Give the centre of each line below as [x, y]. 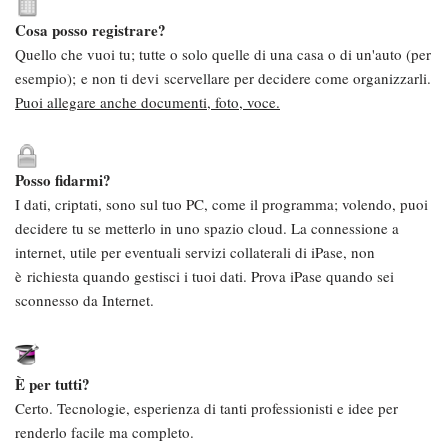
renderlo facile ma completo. [104, 432]
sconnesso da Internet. [84, 300]
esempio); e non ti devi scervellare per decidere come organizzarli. [223, 78]
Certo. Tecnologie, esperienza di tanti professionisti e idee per [206, 408]
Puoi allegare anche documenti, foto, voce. [147, 102]
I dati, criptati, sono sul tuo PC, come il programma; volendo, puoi [221, 204]
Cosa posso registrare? [90, 30]
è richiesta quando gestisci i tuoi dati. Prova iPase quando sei [204, 276]
